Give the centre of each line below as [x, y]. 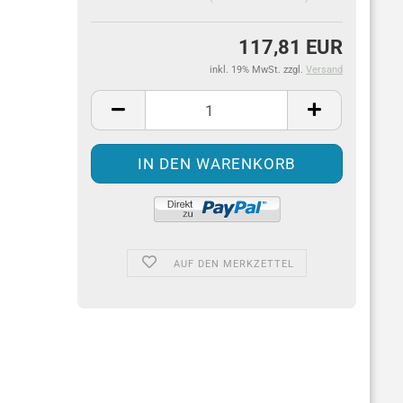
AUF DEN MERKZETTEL [233, 264]
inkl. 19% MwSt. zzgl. [258, 70]
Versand [324, 70]
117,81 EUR [291, 47]
